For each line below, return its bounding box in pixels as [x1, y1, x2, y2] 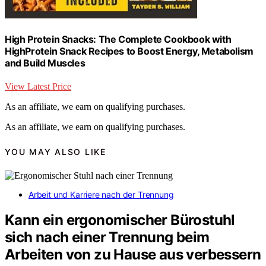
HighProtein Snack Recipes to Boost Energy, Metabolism [5, 45, 254, 58]
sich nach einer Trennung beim [5, 229, 210, 246]
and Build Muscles [5, 57, 85, 69]
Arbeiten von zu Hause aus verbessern [5, 246, 261, 264]
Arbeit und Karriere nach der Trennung [28, 189, 174, 200]
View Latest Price [5, 81, 71, 92]
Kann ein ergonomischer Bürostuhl [5, 211, 235, 229]
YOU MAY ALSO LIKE [5, 146, 106, 157]
